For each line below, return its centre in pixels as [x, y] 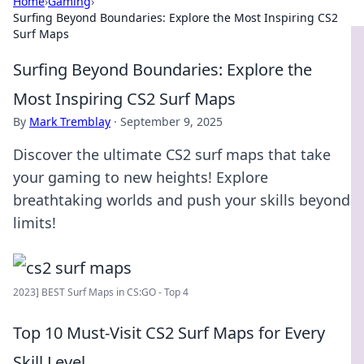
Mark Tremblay [70, 121]
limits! [35, 223]
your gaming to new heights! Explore [141, 177]
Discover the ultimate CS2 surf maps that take [172, 154]
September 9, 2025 [171, 121]
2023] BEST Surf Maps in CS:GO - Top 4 [101, 292]
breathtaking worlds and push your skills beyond [182, 200]
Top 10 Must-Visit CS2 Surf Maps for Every [169, 333]
